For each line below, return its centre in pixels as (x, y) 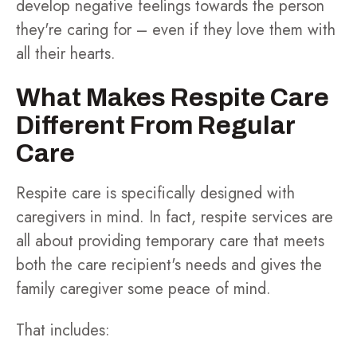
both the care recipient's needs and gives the (169, 265)
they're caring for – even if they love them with (176, 30)
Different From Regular (155, 126)
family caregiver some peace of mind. (143, 289)
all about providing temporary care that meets (170, 241)
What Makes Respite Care (173, 98)
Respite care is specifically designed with (155, 193)
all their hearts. (66, 54)
